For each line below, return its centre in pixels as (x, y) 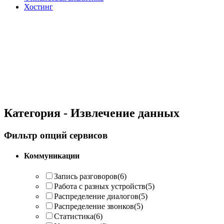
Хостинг (38, 6)
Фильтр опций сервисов (56, 135)
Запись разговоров (86, 176)
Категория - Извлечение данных (92, 113)
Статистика (74, 216)
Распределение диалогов (96, 196)
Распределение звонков (94, 206)
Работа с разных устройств (100, 186)
